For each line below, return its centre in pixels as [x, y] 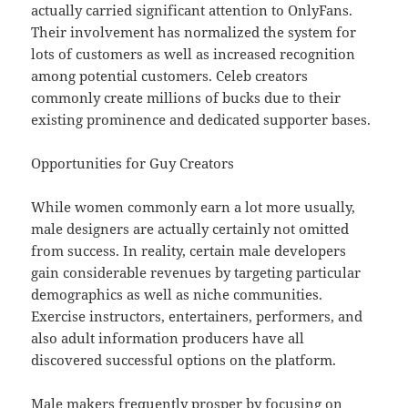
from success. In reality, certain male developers [189, 251]
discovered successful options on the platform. [184, 360]
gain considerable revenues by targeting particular [196, 273]
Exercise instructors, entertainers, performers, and [197, 316]
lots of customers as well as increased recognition [194, 54]
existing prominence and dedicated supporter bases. [201, 120]
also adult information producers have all [168, 338]
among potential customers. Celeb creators [170, 76]
